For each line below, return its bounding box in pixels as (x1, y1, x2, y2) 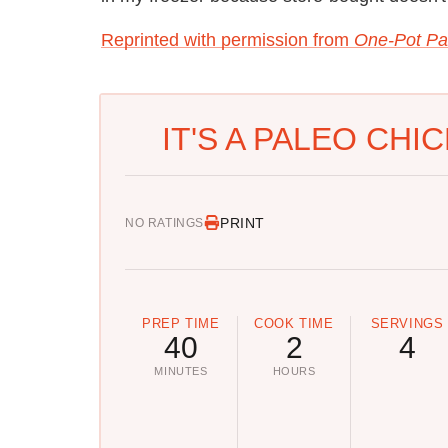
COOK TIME (254, 316, 334, 332)
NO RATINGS (125, 215, 204, 230)
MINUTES (154, 365, 208, 378)
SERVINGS (370, 316, 444, 332)
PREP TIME (142, 316, 220, 332)
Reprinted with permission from (101, 29, 354, 50)
